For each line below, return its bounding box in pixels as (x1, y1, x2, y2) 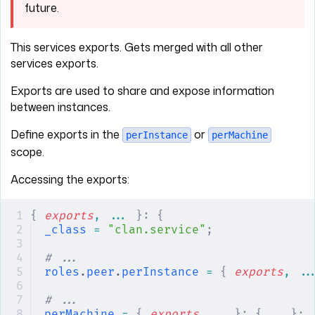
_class (44, 222, 86, 237)
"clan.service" (101, 222, 206, 237)
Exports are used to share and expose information (11, 82, 274, 98)
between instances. (11, 98, 110, 115)
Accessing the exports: (11, 171, 129, 187)
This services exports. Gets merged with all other (11, 39, 263, 55)
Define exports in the (11, 126, 122, 142)
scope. (11, 143, 44, 160)
